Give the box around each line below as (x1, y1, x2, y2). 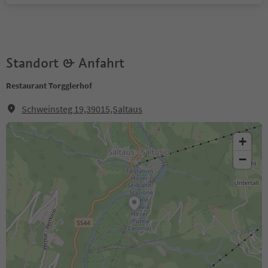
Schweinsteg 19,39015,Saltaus (22, 103, 142, 115)
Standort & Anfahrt (6, 54, 124, 71)
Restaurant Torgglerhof (6, 80, 92, 91)
